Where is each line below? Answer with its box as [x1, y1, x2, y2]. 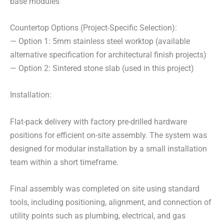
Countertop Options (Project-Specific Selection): [10, 23, 177, 33]
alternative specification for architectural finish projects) [10, 50, 206, 60]
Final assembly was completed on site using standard [10, 183, 199, 193]
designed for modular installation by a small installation [10, 143, 207, 153]
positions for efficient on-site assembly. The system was [10, 130, 207, 140]
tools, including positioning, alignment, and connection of [10, 197, 211, 207]
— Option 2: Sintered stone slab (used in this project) [10, 63, 194, 73]
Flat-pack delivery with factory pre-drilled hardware [10, 116, 187, 126]
